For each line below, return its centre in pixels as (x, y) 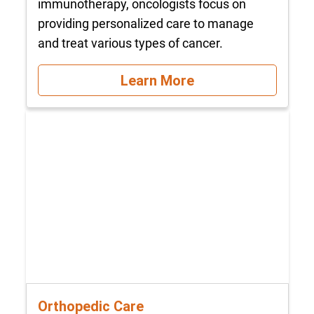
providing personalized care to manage (145, 23)
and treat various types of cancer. (130, 43)
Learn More (157, 80)
